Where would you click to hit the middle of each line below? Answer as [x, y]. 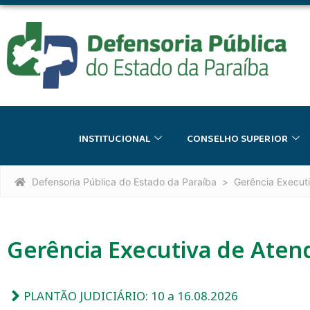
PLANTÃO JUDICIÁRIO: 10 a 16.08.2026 [131, 295]
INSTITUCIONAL [115, 139]
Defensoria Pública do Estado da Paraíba [124, 181]
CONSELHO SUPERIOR [237, 139]
